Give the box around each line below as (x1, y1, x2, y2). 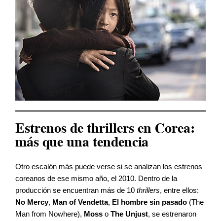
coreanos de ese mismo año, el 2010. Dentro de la (15, 174, 177, 183)
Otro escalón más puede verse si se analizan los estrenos (15, 162, 202, 171)
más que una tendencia (15, 134, 152, 150)
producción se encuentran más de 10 (15, 186, 137, 195)
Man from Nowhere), (15, 210, 84, 219)
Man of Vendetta (52, 198, 108, 207)
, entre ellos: (160, 186, 199, 195)
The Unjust (110, 210, 148, 219)
